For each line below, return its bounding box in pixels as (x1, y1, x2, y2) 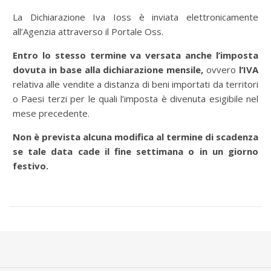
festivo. (13, 160, 48, 172)
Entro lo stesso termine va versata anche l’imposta (13, 49, 258, 61)
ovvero (203, 64, 237, 76)
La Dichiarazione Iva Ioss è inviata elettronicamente (13, 11, 258, 23)
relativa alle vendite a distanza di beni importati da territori (13, 78, 258, 90)
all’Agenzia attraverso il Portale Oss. (13, 25, 163, 38)
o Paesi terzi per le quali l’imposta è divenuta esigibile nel (13, 93, 258, 105)
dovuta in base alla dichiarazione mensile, (13, 64, 204, 76)
